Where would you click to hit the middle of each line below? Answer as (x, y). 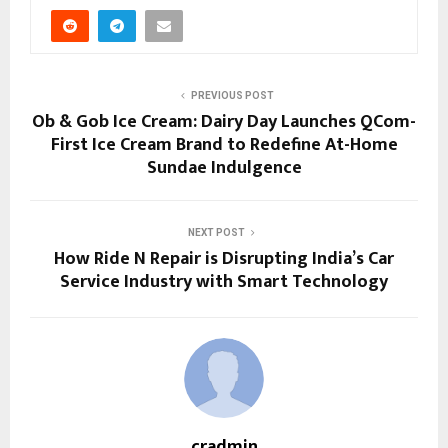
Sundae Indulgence (224, 168)
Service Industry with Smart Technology (224, 282)
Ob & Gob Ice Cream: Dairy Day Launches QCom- (224, 122)
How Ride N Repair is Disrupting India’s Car (224, 259)
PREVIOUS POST (232, 96)
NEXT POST (216, 233)
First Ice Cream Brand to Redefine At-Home (224, 145)
